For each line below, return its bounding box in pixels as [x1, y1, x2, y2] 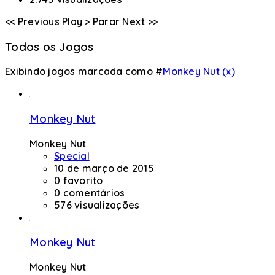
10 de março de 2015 [54, 161, 154, 174]
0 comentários [54, 186, 125, 199]
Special [54, 149, 90, 162]
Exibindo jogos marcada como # [5, 65, 163, 78]
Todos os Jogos [5, 39, 94, 54]
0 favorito [54, 174, 103, 187]
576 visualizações [54, 198, 140, 211]
